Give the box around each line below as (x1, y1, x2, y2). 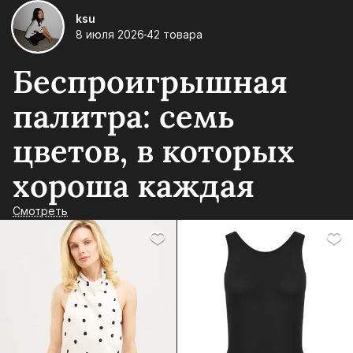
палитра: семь (13, 96, 235, 137)
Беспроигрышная (13, 61, 288, 102)
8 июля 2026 (76, 28, 144, 42)
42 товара (147, 28, 203, 42)
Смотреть (13, 204, 68, 218)
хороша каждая (13, 165, 255, 206)
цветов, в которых (13, 131, 295, 172)
